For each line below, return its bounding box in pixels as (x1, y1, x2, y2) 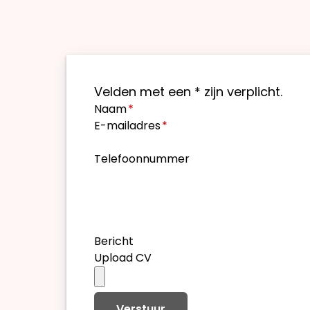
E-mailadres (94, 118, 161, 134)
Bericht (94, 233, 134, 249)
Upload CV (94, 250, 152, 266)
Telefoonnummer (94, 151, 190, 167)
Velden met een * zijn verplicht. (94, 83, 282, 100)
